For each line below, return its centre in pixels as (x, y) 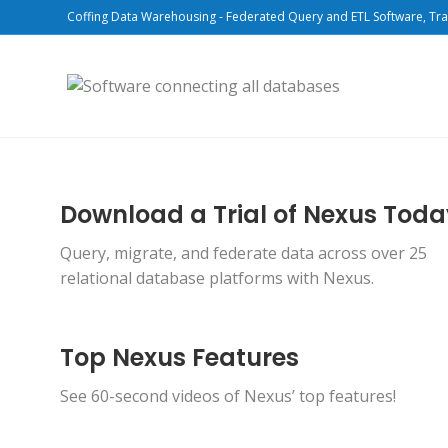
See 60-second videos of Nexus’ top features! (228, 396)
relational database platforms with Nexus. (217, 278)
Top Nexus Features (179, 357)
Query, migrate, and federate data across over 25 (243, 253)
